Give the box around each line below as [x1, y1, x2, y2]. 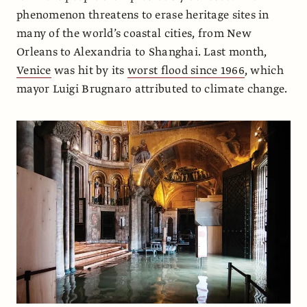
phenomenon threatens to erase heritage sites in [16, 8, 269, 23]
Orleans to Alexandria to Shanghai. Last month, [16, 45, 267, 60]
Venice [16, 63, 51, 79]
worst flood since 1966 [127, 63, 245, 79]
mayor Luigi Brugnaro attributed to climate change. [16, 82, 288, 97]
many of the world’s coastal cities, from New [16, 26, 251, 42]
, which [244, 63, 284, 79]
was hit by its [51, 63, 127, 79]
